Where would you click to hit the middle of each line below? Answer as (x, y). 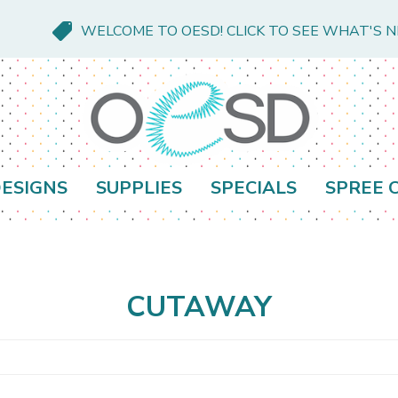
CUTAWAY (199, 307)
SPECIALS (254, 188)
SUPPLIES (139, 188)
